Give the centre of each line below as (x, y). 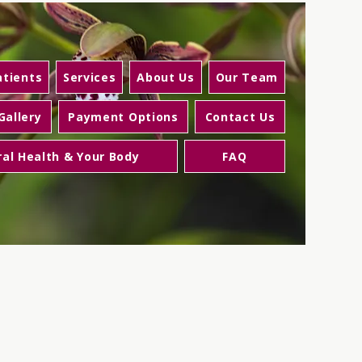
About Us (166, 77)
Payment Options (123, 117)
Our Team (247, 77)
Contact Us (240, 117)
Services (89, 77)
